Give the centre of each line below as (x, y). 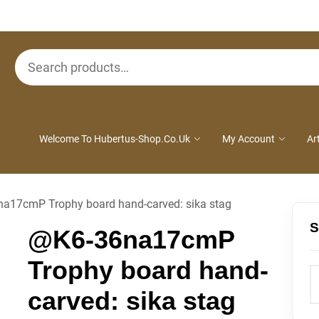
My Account (249, 139)
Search (31, 57)
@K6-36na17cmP (131, 240)
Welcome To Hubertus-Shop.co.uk (115, 139)
